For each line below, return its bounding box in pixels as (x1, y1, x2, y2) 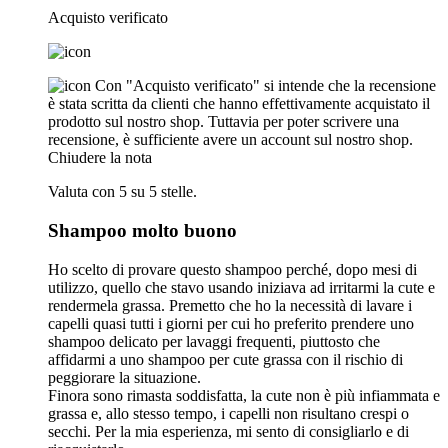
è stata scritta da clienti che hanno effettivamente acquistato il (48, 95, 430, 113)
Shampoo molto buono (48, 219, 237, 241)
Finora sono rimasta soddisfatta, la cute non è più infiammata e (48, 386, 440, 404)
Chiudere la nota (48, 149, 152, 167)
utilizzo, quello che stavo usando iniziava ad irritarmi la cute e (48, 278, 435, 296)
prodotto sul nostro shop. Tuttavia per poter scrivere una (48, 113, 399, 131)
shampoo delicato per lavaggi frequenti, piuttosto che (48, 332, 380, 350)
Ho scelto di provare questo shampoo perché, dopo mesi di (48, 260, 417, 278)
